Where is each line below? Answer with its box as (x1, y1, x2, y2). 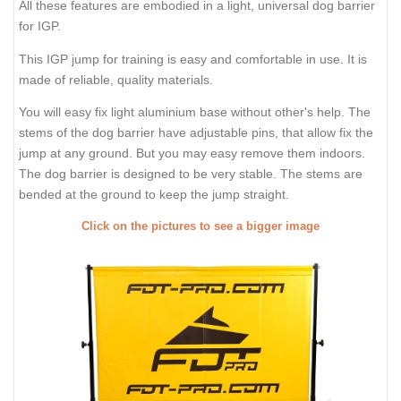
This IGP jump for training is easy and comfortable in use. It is (19, 51, 367, 66)
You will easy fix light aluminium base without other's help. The (19, 105, 371, 120)
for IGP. (19, 19, 61, 34)
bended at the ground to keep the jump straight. (19, 187, 289, 202)
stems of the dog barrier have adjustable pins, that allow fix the (19, 125, 373, 141)
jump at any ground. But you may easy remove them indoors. (19, 146, 365, 161)
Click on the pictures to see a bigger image (81, 219, 320, 233)
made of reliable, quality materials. (19, 72, 213, 87)
